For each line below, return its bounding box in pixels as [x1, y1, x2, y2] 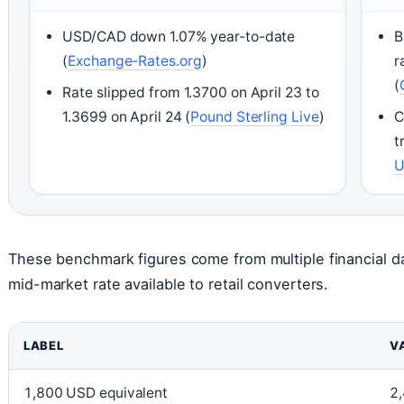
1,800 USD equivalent [23, 383, 168, 401]
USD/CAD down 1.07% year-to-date [62, 27, 296, 45]
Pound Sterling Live [190, 107, 319, 125]
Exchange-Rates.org [68, 51, 202, 69]
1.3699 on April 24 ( [62, 107, 191, 125]
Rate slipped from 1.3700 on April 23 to [62, 83, 319, 101]
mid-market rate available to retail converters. [8, 274, 329, 293]
